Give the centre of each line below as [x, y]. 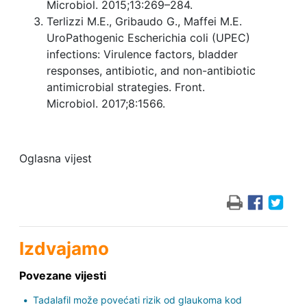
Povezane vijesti [62, 275]
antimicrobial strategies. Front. [125, 87]
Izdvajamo [64, 248]
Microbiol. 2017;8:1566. [107, 103]
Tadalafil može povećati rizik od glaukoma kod [137, 299]
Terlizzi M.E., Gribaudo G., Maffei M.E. [144, 21]
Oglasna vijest [55, 158]
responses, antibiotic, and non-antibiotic [151, 70]
